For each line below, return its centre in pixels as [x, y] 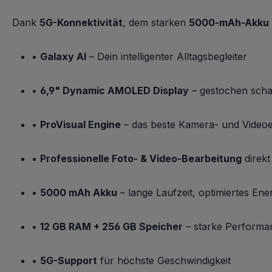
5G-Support [69, 260]
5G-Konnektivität [81, 22]
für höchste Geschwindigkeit [164, 260]
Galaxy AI [63, 56]
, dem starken [156, 22]
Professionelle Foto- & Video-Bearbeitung [141, 158]
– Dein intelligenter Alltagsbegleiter [167, 56]
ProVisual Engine [80, 124]
